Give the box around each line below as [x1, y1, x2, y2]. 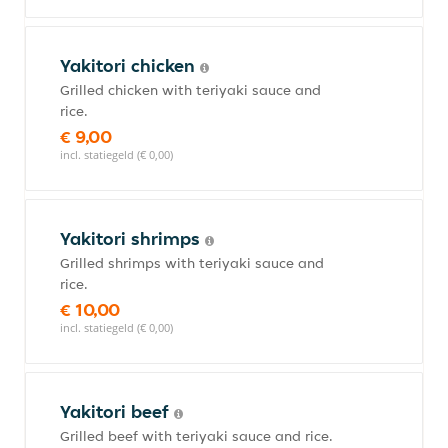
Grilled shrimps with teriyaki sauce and [60, 254, 324, 272]
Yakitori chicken [60, 54, 200, 77]
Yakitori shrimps [60, 227, 205, 250]
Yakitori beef [60, 400, 174, 423]
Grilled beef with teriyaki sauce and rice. [60, 427, 333, 445]
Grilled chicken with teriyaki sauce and [60, 81, 321, 99]
